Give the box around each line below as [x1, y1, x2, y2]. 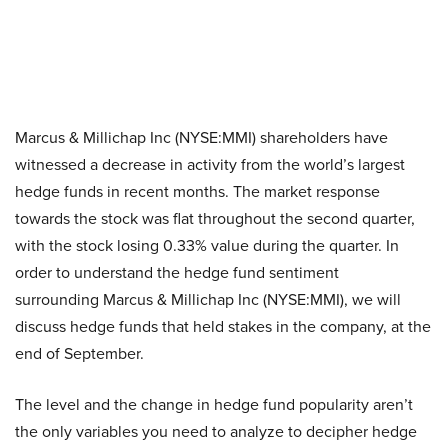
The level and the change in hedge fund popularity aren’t [15, 393, 413, 416]
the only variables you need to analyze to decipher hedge [15, 420, 417, 443]
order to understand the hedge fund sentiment [15, 261, 339, 284]
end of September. [15, 342, 144, 365]
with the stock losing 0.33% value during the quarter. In [15, 234, 399, 257]
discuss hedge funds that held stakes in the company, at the [15, 315, 431, 338]
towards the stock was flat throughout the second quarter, [15, 207, 415, 230]
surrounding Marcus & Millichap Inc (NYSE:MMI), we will [15, 288, 401, 311]
